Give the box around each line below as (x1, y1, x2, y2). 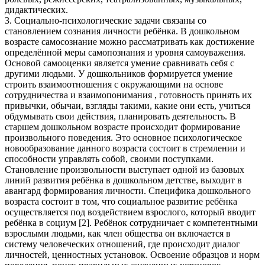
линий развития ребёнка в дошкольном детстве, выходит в (5, 174, 242, 185)
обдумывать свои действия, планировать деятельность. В (5, 111, 236, 121)
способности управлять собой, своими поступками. (5, 153, 214, 164)
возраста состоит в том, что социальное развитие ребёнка (5, 196, 237, 206)
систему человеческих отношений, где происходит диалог (5, 238, 240, 249)
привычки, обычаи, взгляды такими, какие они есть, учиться (5, 100, 250, 111)
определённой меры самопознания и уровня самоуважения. (5, 47, 245, 57)
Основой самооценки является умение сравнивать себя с (5, 57, 234, 68)
